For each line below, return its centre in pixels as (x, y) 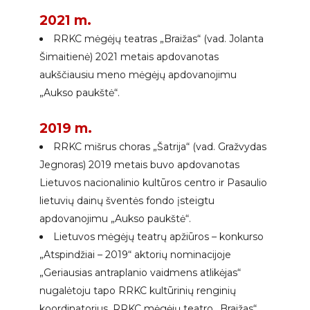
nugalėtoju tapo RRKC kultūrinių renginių (138, 291)
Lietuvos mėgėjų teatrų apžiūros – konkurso (159, 237)
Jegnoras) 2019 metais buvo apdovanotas (140, 165)
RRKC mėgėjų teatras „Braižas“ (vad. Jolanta (159, 39)
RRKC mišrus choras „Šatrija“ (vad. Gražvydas (160, 147)
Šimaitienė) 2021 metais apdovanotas (129, 57)
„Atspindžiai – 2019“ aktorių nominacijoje (136, 255)
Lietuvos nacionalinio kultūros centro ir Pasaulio (154, 183)
